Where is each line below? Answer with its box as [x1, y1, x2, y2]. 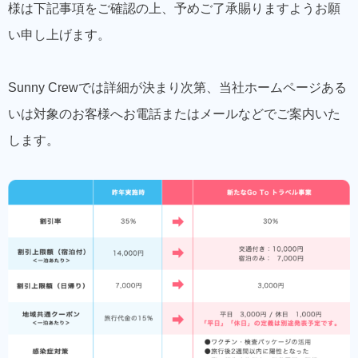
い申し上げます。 [8, 28, 110, 42]
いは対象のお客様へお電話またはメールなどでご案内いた [8, 107, 340, 121]
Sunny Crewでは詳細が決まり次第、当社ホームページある [8, 81, 347, 95]
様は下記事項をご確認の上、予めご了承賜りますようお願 [8, 2, 340, 16]
